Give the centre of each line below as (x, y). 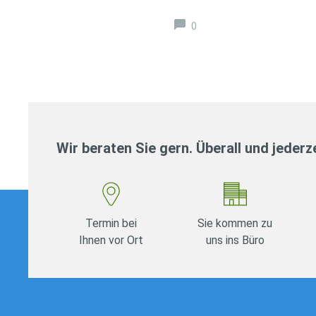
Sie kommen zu (235, 223)
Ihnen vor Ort (111, 240)
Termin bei (111, 223)
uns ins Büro (235, 240)
